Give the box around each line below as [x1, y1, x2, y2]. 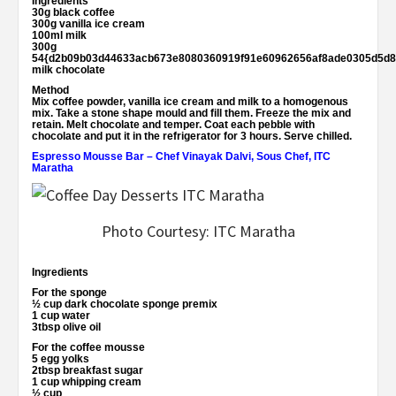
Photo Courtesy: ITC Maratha [101, 221, 295, 242]
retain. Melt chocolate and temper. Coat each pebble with [32, 118, 315, 131]
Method [32, 83, 69, 96]
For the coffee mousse [32, 341, 145, 354]
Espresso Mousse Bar [32, 149, 147, 163]
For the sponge [32, 286, 107, 300]
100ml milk [32, 28, 87, 42]
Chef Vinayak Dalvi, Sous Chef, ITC [156, 149, 331, 163]
